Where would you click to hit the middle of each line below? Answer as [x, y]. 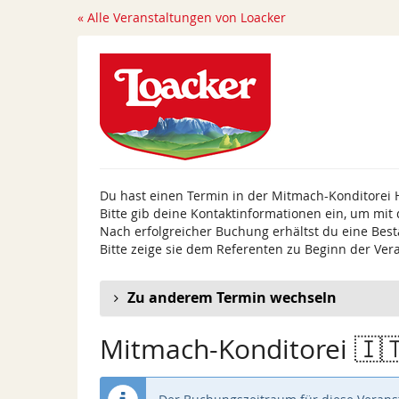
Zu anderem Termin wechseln [232, 298]
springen [39, 69]
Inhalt [30, 52]
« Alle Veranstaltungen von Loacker [182, 17]
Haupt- [33, 34]
